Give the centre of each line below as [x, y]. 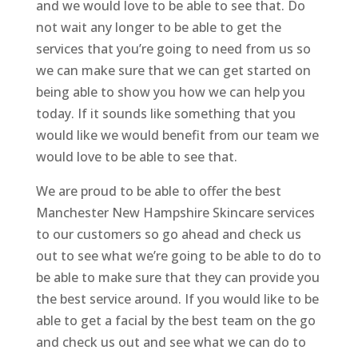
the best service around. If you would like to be [177, 299]
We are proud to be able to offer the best [158, 191]
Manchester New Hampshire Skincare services [175, 213]
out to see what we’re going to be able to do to [178, 256]
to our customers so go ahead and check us [168, 235]
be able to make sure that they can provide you [177, 278]
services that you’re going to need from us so [173, 49]
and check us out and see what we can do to [171, 342]
